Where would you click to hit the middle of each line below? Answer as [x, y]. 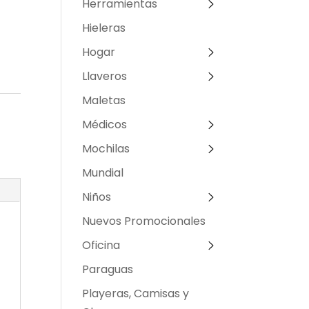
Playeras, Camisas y [136, 293]
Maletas [104, 100]
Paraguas [108, 269]
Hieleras [104, 28]
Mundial [103, 172]
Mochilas [106, 148]
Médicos [105, 124]
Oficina [101, 245]
